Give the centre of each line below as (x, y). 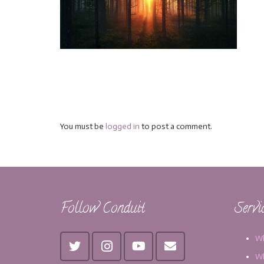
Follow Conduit (103, 210)
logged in (123, 126)
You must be (83, 126)
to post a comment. (176, 126)
